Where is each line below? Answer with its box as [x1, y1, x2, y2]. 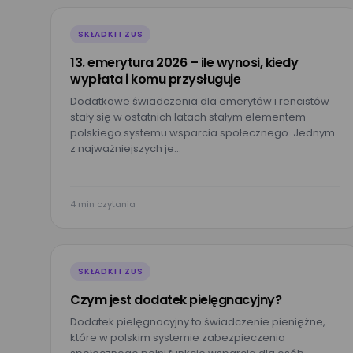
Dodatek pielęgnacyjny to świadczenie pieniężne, [70, 314, 325, 329]
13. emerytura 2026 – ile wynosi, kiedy [70, 54, 298, 72]
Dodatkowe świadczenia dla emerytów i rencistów [70, 94, 329, 109]
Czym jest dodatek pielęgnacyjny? [70, 291, 281, 309]
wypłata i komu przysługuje [70, 70, 240, 88]
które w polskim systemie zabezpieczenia [70, 330, 285, 345]
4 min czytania [70, 198, 136, 210]
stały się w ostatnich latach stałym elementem [70, 110, 306, 124]
